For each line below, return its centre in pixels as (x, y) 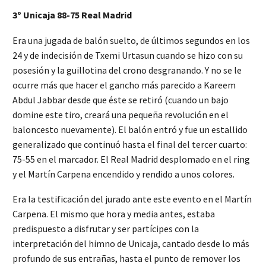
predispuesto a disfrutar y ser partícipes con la (106, 229)
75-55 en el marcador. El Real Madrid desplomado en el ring (131, 159)
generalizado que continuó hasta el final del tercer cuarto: (130, 144)
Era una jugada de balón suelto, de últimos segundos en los (131, 40)
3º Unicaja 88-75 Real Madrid (72, 15)
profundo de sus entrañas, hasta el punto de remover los (126, 259)
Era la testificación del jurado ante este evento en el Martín (132, 199)
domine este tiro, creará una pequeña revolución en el (121, 114)
